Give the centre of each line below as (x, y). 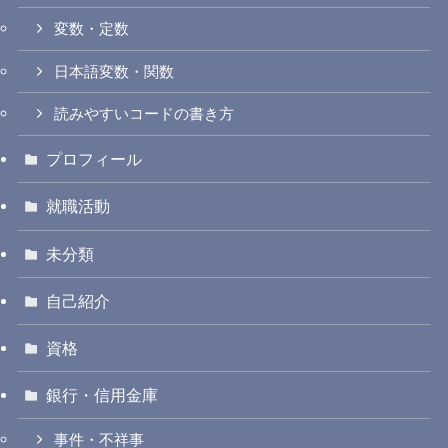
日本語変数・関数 (114, 71)
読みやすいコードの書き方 (144, 114)
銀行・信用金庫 (102, 395)
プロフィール (94, 159)
